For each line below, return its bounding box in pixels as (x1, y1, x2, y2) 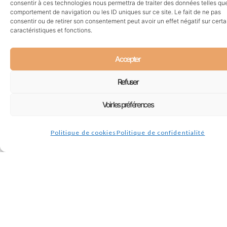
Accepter (115, 54, 140, 64)
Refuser (117, 77, 138, 87)
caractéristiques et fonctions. (10, 26, 92, 34)
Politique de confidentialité (116, 129, 205, 136)
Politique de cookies (50, 129, 117, 136)
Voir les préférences (102, 99, 154, 109)
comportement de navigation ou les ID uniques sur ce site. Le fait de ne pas (10, 8, 221, 16)
